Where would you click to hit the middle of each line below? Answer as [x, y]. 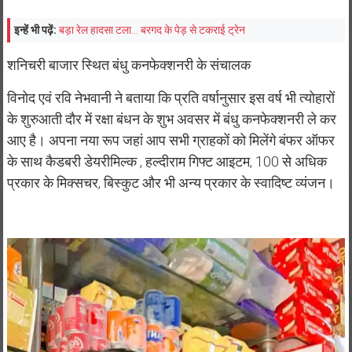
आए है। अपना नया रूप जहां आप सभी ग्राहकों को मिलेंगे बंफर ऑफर [170, 141]
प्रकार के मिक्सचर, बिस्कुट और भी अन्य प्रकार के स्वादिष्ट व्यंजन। [170, 183]
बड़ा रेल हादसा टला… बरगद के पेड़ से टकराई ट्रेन [152, 30]
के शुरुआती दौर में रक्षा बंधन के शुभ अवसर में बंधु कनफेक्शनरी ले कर [171, 119]
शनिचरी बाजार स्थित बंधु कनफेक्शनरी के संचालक [128, 65]
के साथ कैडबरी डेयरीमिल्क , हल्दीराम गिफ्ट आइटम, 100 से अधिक [167, 162]
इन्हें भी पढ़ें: [35, 30]
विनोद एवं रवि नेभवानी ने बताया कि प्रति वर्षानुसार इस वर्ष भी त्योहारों [170, 98]
